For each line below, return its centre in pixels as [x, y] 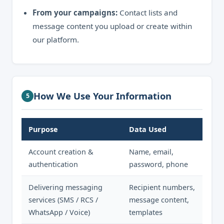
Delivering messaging [65, 187]
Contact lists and [147, 12]
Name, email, [151, 152]
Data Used [148, 129]
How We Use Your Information [102, 96]
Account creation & [61, 152]
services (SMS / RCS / [63, 200]
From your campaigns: [75, 12]
